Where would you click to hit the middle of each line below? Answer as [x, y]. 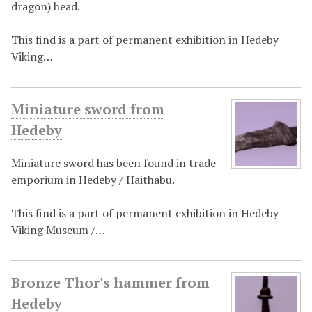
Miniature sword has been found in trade [114, 163]
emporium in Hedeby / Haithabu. [93, 180]
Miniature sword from [88, 109]
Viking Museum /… [58, 230]
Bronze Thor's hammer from [110, 283]
